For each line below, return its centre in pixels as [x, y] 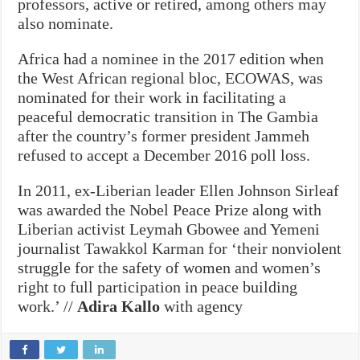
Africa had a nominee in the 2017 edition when [171, 58]
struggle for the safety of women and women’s [170, 267]
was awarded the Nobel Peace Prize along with [170, 209]
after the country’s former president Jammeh [164, 135]
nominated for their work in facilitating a [152, 97]
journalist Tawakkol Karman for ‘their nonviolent [180, 248]
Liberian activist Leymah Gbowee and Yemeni [169, 229]
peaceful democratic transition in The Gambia [168, 116]
